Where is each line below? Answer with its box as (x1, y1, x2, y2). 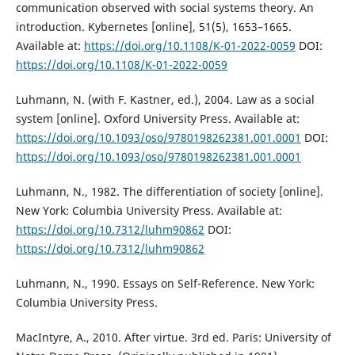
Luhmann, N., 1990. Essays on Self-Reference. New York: (15, 275, 315, 291)
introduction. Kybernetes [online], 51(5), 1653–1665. (15, 18, 292, 34)
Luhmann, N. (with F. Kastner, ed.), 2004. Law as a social (15, 91, 315, 107)
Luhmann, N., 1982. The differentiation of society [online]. (15, 183, 323, 199)
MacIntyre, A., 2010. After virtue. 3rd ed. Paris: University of (15, 329, 331, 345)
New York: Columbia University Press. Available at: (15, 202, 282, 218)
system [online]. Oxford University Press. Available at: (15, 110, 300, 126)
